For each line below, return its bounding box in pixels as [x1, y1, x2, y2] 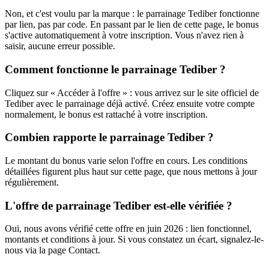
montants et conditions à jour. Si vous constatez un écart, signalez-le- [5, 234, 264, 245]
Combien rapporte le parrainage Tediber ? [5, 131, 214, 144]
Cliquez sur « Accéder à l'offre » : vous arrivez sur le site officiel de [5, 87, 259, 98]
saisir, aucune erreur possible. [5, 41, 115, 52]
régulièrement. [5, 177, 59, 187]
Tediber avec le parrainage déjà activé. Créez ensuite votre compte [5, 98, 255, 109]
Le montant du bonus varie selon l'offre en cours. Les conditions [5, 155, 247, 166]
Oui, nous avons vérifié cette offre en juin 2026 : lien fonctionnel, [5, 223, 252, 234]
